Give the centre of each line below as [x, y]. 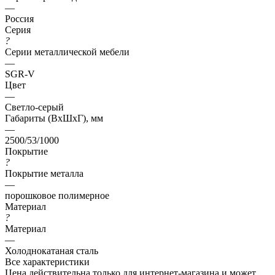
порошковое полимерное [57, 195]
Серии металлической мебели [67, 52]
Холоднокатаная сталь [52, 250]
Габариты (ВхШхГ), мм [54, 118]
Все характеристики [47, 261]
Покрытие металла [44, 173]
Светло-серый [34, 107]
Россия [19, 18]
